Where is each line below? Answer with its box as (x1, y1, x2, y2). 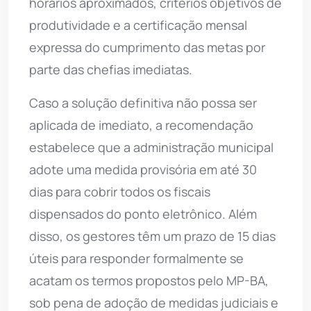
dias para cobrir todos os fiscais (29, 183, 210, 200)
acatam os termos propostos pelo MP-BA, (29, 271, 269, 289)
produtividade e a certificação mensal (29, 16, 247, 33)
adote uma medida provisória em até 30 (29, 160, 257, 178)
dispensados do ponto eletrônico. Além (29, 205, 257, 222)
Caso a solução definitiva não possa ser (29, 94, 257, 111)
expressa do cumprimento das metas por (29, 38, 265, 56)
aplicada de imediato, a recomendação (29, 116, 253, 133)
